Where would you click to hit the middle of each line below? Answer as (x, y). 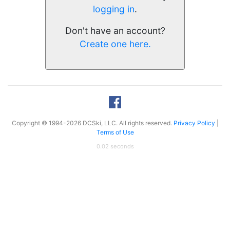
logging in (114, 9)
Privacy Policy (194, 123)
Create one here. (115, 44)
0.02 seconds (115, 147)
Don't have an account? (115, 31)
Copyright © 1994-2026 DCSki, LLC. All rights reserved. (92, 123)
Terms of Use (115, 132)
